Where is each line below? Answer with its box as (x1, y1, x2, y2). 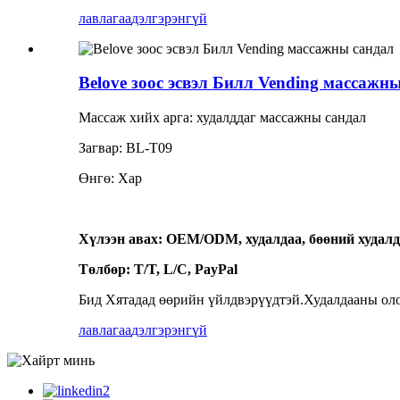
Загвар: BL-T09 (79, 140, 172, 156)
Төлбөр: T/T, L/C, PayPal (79, 262, 237, 278)
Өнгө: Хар (79, 171, 142, 187)
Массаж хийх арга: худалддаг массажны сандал (79, 110, 366, 126)
